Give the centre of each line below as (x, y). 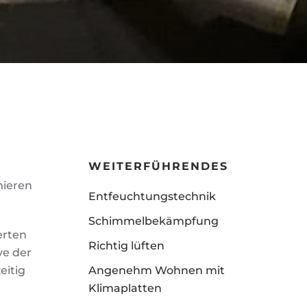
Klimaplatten (125, 288)
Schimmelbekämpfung (153, 221)
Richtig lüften (126, 246)
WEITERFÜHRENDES (158, 166)
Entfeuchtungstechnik (152, 196)
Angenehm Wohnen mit (156, 270)
